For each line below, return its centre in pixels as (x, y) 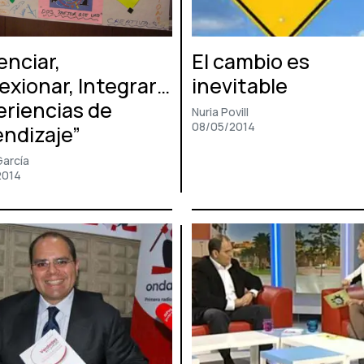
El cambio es (251, 62)
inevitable (240, 86)
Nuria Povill (220, 112)
